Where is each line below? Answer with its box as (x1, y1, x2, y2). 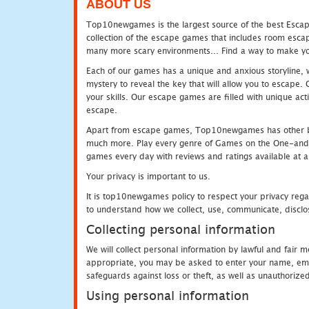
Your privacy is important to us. (86, 171, 210, 181)
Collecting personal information (86, 222, 275, 237)
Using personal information (86, 288, 249, 303)
